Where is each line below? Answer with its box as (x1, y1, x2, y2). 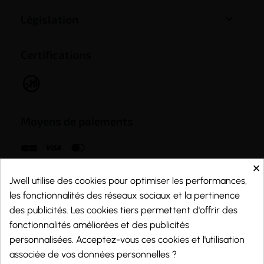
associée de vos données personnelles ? (9, 249, 177, 260)
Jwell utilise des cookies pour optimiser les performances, (9, 175, 247, 186)
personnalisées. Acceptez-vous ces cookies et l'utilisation (9, 234, 245, 245)
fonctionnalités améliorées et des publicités (9, 219, 189, 230)
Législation (21, 12, 78, 26)
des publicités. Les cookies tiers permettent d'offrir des (9, 204, 237, 216)
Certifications (21, 48, 91, 61)
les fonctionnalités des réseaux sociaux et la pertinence (9, 190, 240, 201)
